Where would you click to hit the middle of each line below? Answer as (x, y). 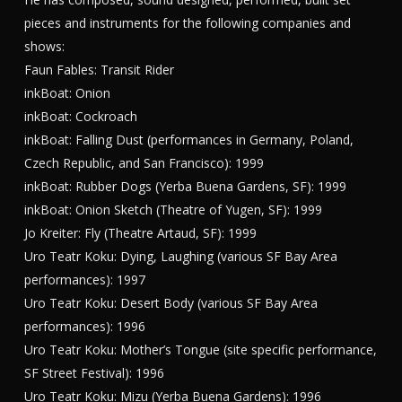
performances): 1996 (84, 326)
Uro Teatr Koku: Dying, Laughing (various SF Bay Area (180, 256)
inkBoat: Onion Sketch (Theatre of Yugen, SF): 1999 (173, 210)
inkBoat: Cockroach (80, 116)
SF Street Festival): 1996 (94, 373)
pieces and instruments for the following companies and (187, 23)
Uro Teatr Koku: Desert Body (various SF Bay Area (170, 303)
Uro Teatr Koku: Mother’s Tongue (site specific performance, (200, 350)
